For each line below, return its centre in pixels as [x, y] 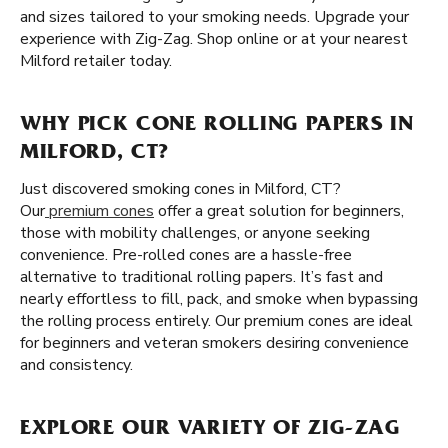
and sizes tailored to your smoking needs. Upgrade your [214, 17]
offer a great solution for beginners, [279, 211]
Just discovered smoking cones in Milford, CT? [180, 189]
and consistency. [76, 365]
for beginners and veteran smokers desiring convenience [214, 343]
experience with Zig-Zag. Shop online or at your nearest [214, 39]
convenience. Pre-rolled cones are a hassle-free [186, 255]
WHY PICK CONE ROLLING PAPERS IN [217, 126]
